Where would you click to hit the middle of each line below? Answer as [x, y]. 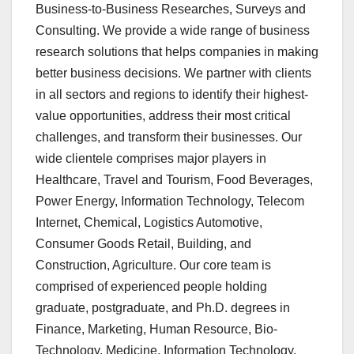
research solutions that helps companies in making [177, 52]
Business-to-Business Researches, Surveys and [171, 9]
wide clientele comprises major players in [151, 159]
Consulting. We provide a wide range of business [173, 31]
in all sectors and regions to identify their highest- [172, 95]
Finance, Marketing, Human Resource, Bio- [156, 330]
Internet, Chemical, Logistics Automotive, [149, 223]
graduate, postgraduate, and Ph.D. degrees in [163, 308]
